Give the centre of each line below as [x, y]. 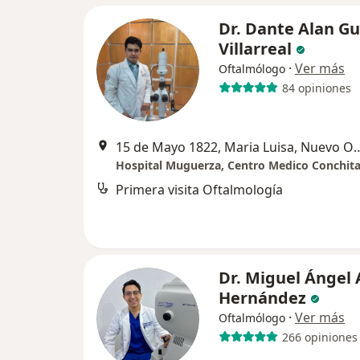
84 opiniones [316, 88]
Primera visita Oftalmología [199, 190]
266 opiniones [319, 337]
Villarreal [257, 49]
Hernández [264, 298]
